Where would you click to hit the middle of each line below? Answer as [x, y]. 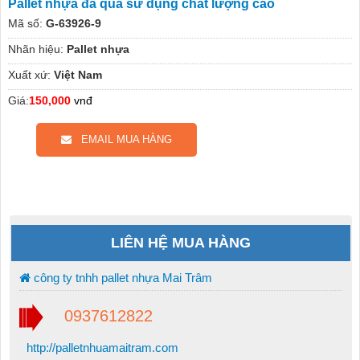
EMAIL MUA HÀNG [121, 139]
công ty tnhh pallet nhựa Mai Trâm [121, 277]
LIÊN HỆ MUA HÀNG [181, 242]
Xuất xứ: [29, 74]
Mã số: [25, 23]
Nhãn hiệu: [35, 49]
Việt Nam [78, 74]
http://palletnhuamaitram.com [100, 348]
